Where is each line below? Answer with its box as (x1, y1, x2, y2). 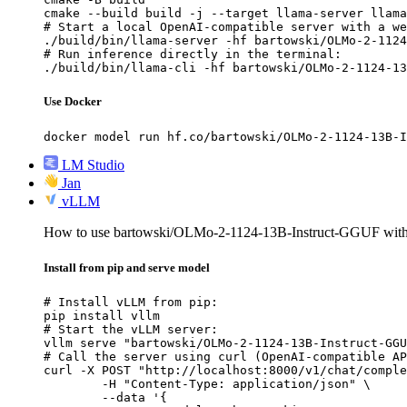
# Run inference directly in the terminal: (44, 47, 342, 62)
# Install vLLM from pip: (44, 295, 218, 309)
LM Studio (62, 156, 124, 173)
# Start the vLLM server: (44, 323, 218, 336)
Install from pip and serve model (44, 260, 210, 274)
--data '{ (44, 391, 102, 404)
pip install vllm (44, 309, 160, 323)
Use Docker (44, 94, 102, 109)
